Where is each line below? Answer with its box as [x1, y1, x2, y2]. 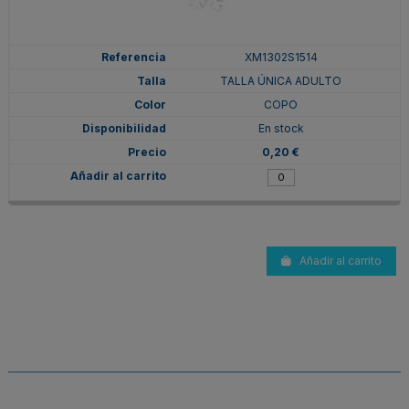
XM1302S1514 [244, 49, 318, 64]
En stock [257, 121, 304, 135]
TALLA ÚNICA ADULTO [220, 73, 342, 88]
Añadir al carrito [299, 253, 382, 267]
